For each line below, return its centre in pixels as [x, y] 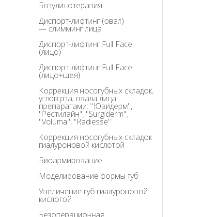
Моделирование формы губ [89, 176]
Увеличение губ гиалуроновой [93, 192]
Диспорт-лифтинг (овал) [81, 21]
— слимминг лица [70, 29]
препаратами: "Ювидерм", [85, 106]
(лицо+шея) [60, 75]
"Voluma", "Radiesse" [75, 122]
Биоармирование [70, 161]
